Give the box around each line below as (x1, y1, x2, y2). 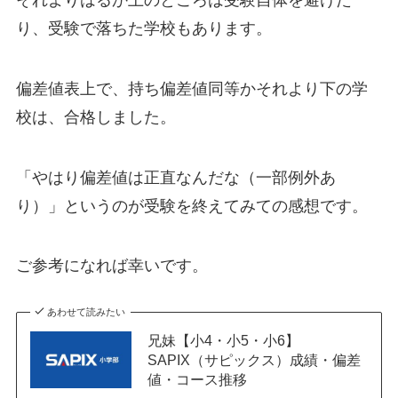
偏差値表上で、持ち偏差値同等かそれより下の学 (15, 79, 368, 98)
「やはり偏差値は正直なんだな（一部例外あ (15, 168, 336, 187)
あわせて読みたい (47, 306, 126, 318)
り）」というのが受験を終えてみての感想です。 (15, 196, 368, 215)
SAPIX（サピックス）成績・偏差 (147, 352, 361, 369)
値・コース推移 (147, 371, 247, 388)
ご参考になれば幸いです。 (15, 257, 208, 275)
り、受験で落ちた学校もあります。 (15, 19, 272, 37)
